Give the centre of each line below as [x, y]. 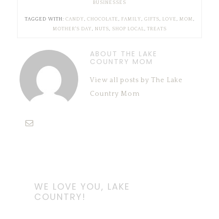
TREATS [157, 29]
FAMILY [131, 20]
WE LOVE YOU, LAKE [82, 187]
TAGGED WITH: [45, 20]
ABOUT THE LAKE [124, 54]
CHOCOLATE [102, 20]
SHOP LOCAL [128, 29]
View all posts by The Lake [136, 80]
